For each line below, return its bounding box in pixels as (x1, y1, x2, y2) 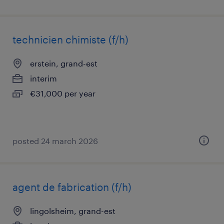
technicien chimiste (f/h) (12, 33, 128, 45)
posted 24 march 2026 (12, 136, 98, 145)
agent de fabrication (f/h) (12, 181, 131, 193)
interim (30, 73, 57, 83)
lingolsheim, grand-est (30, 206, 115, 215)
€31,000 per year (30, 88, 95, 98)
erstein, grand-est (30, 58, 97, 68)
